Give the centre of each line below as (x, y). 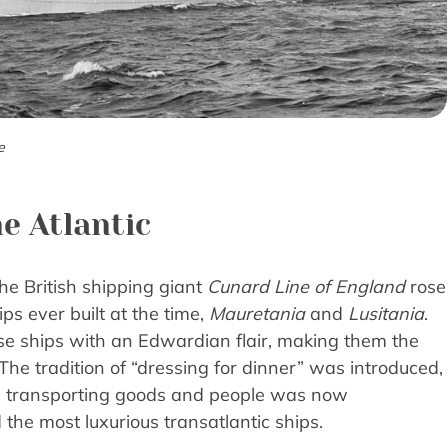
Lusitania (386, 314)
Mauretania (257, 314)
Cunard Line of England (306, 287)
